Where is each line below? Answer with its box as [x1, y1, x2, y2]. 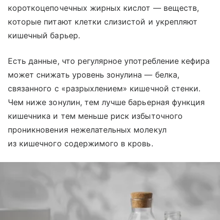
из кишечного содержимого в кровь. [8, 138, 153, 148]
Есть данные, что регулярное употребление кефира [8, 55, 210, 66]
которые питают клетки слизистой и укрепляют [8, 16, 198, 27]
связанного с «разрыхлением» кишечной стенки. [8, 83, 201, 93]
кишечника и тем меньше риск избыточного [8, 110, 183, 121]
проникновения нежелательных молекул [8, 124, 166, 135]
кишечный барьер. [8, 30, 80, 40]
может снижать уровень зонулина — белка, [8, 69, 179, 80]
